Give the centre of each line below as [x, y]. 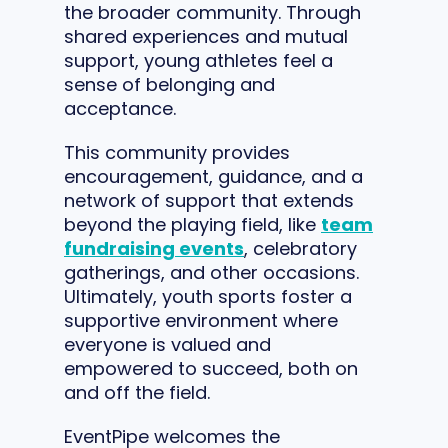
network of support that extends [209, 200]
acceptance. [120, 108]
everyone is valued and [167, 344]
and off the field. [137, 392]
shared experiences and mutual [206, 36]
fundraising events [154, 248]
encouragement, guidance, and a [213, 176]
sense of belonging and [169, 84]
